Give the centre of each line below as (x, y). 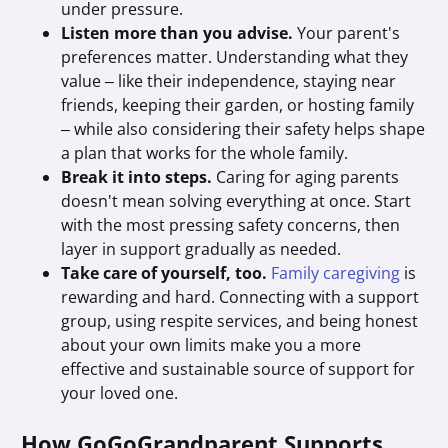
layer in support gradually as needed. (201, 248)
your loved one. (122, 392)
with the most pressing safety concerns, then (231, 224)
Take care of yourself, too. (164, 272)
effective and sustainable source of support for (238, 368)
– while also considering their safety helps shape (243, 128)
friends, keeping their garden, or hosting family (238, 104)
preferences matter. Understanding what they (235, 56)
